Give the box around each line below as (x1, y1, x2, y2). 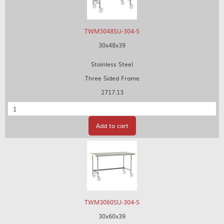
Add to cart (95, 121, 128, 130)
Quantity (7, 101, 32, 110)
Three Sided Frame (84, 73, 139, 82)
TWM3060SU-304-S (84, 197, 139, 206)
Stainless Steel (91, 59, 133, 68)
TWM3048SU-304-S (84, 26, 139, 35)
